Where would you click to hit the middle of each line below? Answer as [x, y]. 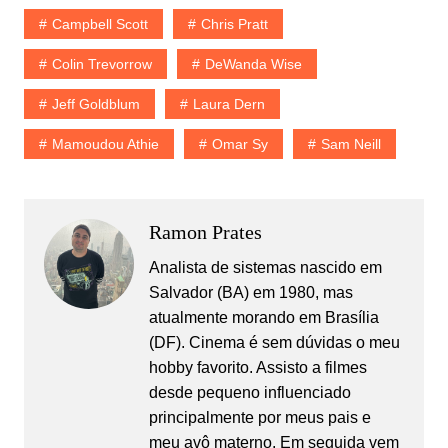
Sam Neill [350, 144]
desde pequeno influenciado [249, 393]
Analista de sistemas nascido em [265, 268]
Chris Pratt [234, 24]
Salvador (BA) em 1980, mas [250, 293]
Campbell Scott [99, 24]
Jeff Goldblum [95, 104]
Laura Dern [228, 104]
